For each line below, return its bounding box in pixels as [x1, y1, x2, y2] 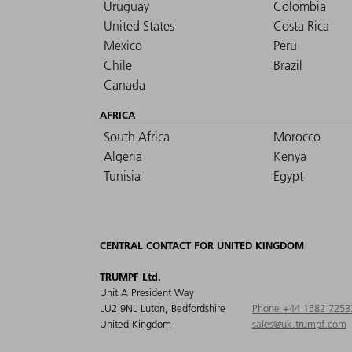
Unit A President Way [100, 286, 194, 299]
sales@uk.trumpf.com [252, 317, 346, 331]
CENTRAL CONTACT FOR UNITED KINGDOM [100, 239, 304, 252]
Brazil [273, 57, 302, 74]
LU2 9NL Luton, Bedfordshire [100, 302, 225, 315]
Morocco [273, 129, 321, 145]
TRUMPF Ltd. [100, 270, 161, 284]
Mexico [104, 38, 142, 54]
